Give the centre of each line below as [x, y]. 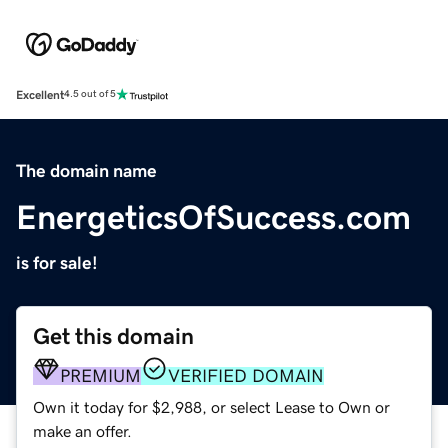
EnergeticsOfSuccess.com [213, 216]
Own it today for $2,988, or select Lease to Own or [211, 406]
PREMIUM [100, 375]
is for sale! [57, 262]
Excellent [40, 94]
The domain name [86, 170]
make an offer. [82, 430]
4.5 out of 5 [90, 94]
